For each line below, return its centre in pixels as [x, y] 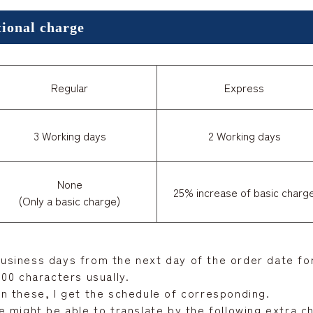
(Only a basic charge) [70, 201]
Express [244, 88]
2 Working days [244, 136]
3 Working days [70, 136]
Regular [70, 88]
